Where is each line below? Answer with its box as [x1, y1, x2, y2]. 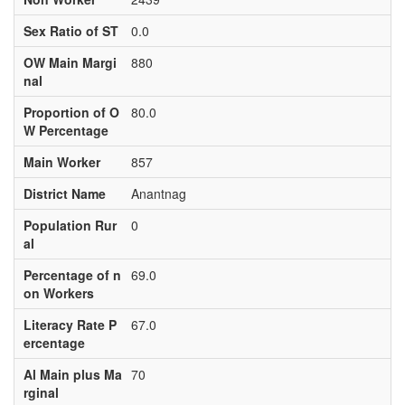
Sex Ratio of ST [23, 22, 118, 40]
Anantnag [130, 184, 186, 202]
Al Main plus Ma [23, 365, 122, 383]
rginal [23, 383, 59, 401]
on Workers [23, 284, 94, 302]
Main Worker [23, 153, 100, 171]
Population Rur [23, 216, 117, 234]
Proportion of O [23, 103, 119, 121]
